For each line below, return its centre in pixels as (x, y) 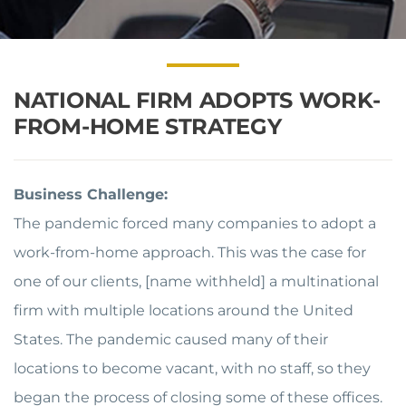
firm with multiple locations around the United (184, 310)
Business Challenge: (91, 194)
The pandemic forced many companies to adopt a (195, 223)
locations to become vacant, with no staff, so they (192, 368)
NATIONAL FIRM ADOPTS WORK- (197, 100)
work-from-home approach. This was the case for (190, 252)
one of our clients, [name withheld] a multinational (196, 281)
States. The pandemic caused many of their (171, 339)
